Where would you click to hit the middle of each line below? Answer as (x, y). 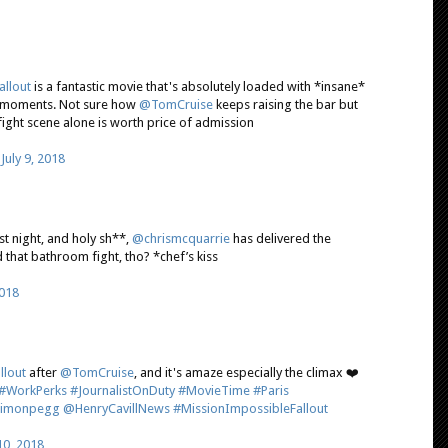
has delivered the (280, 239)
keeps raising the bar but (285, 105)
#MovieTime (214, 391)
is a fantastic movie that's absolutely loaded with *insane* (198, 87)
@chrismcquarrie (181, 239)
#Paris (271, 391)
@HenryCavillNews (116, 409)
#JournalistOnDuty (122, 391)
